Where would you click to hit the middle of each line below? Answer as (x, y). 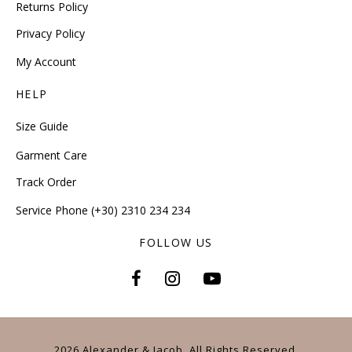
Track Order (46, 182)
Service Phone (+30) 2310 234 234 (103, 211)
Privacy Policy (50, 34)
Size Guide (42, 126)
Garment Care (51, 155)
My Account (46, 62)
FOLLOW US (176, 242)
